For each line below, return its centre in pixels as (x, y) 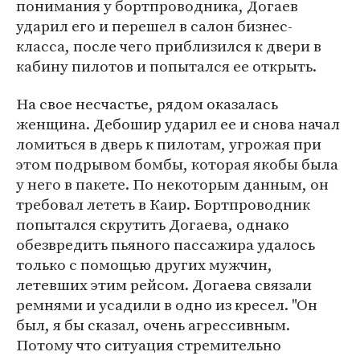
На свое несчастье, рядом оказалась (147, 104)
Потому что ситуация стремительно (149, 345)
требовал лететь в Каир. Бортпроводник (163, 204)
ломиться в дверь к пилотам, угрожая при (169, 144)
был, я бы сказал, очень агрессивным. (153, 325)
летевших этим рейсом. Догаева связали (164, 284)
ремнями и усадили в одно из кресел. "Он (167, 305)
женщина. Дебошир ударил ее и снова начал (178, 124)
